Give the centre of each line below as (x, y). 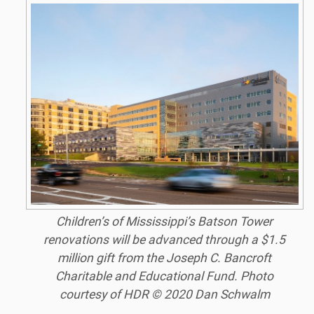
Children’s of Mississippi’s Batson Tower (165, 221)
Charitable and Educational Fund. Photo (165, 276)
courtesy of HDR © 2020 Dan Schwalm (164, 294)
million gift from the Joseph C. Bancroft (165, 258)
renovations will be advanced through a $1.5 (165, 239)
